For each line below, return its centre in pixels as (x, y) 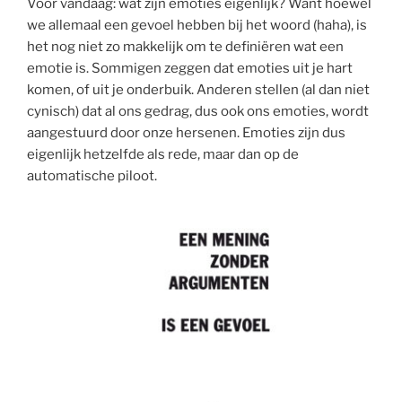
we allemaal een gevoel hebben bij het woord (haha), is (197, 26)
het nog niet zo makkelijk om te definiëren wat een (185, 47)
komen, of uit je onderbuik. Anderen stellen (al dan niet (198, 90)
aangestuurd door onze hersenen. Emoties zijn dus (186, 133)
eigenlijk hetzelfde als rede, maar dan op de (163, 155)
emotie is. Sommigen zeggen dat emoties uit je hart (190, 69)
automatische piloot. (92, 176)
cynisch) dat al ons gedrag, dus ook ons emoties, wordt (198, 112)
